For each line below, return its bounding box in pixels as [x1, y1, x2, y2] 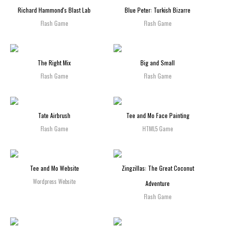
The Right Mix [37, 58, 71, 67]
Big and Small [140, 58, 175, 67]
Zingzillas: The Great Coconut [121, 163, 194, 172]
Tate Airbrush [38, 110, 70, 120]
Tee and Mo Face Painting [126, 110, 190, 120]
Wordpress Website [33, 177, 75, 185]
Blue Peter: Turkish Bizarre [125, 5, 191, 14]
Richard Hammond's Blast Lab [18, 5, 91, 14]
